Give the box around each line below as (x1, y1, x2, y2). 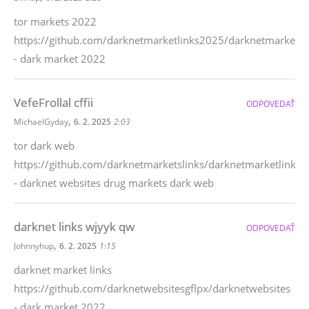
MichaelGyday (14, 116, 68, 128)
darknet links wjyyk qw (14, 219, 134, 235)
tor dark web (14, 139, 74, 152)
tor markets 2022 (14, 14, 97, 28)
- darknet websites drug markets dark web (14, 176, 214, 190)
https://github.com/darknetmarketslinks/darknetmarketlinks (14, 157, 301, 171)
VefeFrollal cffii (14, 94, 93, 110)
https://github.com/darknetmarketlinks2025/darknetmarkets (14, 33, 303, 47)
